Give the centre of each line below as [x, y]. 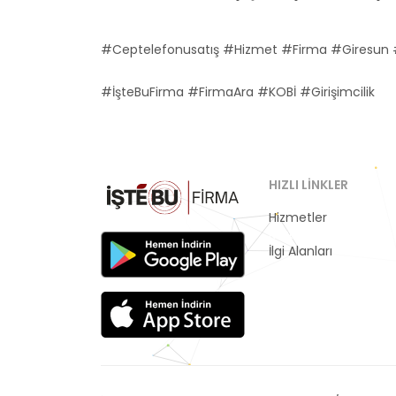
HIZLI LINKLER [308, 185]
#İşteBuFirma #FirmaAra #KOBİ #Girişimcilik [238, 92]
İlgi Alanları [301, 251]
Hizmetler [298, 217]
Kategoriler [302, 234]
